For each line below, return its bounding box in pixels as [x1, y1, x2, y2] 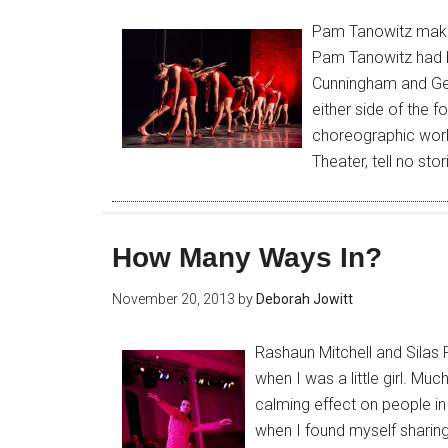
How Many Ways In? [112, 242, 382, 273]
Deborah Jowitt [256, 291, 353, 307]
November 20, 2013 [112, 291, 235, 307]
